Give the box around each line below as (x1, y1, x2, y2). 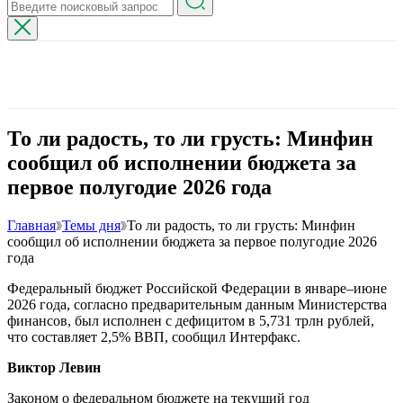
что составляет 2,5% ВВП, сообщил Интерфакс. (7, 328, 300, 345)
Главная (7, 217, 56, 233)
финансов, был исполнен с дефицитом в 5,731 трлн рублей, (7, 312, 374, 328)
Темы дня (62, 217, 121, 233)
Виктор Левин (7, 359, 101, 375)
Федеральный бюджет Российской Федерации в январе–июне (7, 280, 387, 296)
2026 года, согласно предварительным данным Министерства (7, 296, 387, 312)
